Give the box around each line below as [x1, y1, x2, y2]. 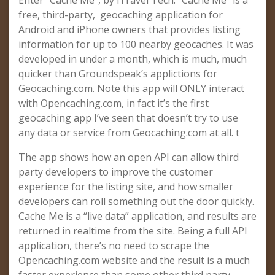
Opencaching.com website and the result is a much [18, 254, 250, 267]
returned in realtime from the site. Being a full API [18, 224, 247, 238]
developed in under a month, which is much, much [18, 52, 247, 66]
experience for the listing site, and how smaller [18, 180, 233, 193]
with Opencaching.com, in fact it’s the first [18, 96, 209, 110]
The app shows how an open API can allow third [18, 150, 239, 164]
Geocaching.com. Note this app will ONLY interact [18, 82, 244, 95]
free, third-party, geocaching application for [18, 8, 223, 21]
